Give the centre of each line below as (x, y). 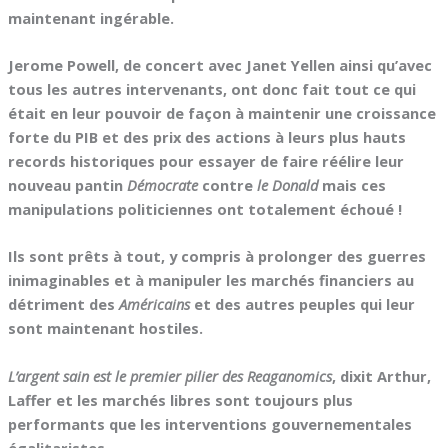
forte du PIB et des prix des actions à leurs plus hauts (206, 137)
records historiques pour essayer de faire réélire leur (205, 161)
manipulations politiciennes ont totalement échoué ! (204, 209)
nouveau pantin (67, 185)
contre (227, 185)
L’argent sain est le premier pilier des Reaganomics (169, 375)
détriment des (63, 304)
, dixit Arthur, (381, 375)
